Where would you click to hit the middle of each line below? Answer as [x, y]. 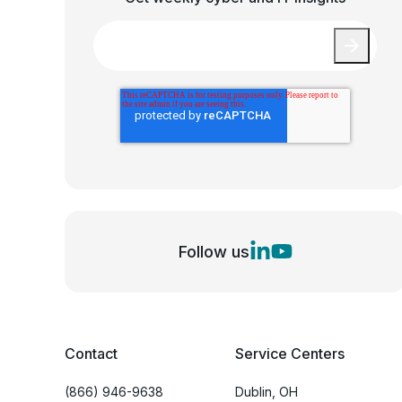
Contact [91, 353]
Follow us [214, 251]
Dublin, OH [267, 391]
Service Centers [290, 353]
